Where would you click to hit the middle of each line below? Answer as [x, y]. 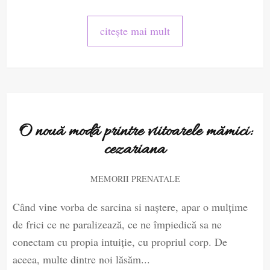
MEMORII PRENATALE [135, 179]
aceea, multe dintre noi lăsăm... [82, 259]
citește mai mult [135, 31]
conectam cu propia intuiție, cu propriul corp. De [120, 242]
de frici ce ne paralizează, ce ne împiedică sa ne [118, 224]
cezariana [135, 150]
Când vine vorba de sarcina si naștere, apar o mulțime [130, 207]
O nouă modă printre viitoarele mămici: [135, 132]
